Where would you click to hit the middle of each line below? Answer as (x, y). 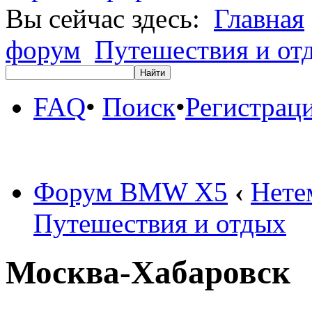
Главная (259, 18)
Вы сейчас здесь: (110, 18)
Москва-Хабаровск (148, 273)
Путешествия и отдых (160, 223)
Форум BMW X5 (131, 192)
